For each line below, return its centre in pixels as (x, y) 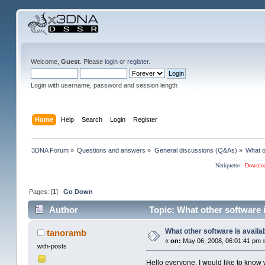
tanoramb (67, 233)
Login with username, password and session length (104, 85)
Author (64, 210)
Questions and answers (112, 150)
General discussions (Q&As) (195, 150)
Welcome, (46, 62)
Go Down (78, 191)
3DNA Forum (50, 150)
